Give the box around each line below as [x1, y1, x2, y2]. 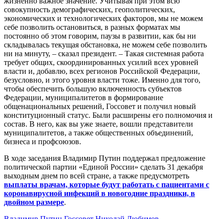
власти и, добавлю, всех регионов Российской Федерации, [4, 66, 200, 75]
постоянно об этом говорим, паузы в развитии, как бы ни [4, 31, 196, 40]
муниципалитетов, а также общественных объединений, [4, 128, 193, 137]
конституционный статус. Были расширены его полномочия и [4, 110, 213, 119]
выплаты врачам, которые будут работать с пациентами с [4, 180, 209, 189]
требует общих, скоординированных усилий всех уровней [4, 58, 198, 66]
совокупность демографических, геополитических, [4, 5, 175, 14]
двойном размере [4, 197, 64, 206]
